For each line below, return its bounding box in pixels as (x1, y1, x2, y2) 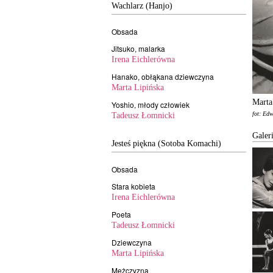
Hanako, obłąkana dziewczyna (112, 71, 214, 82)
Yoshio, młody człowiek (112, 99, 190, 110)
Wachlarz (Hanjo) (112, 1, 172, 10)
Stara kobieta (112, 181, 155, 191)
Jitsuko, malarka (112, 43, 165, 54)
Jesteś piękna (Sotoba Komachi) (112, 139, 221, 148)
